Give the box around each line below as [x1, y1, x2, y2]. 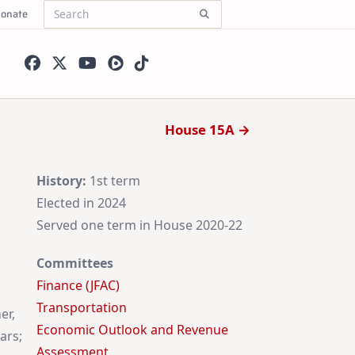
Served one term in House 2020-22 [36, 216, 242, 235]
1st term [86, 172, 140, 190]
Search [43, 13, 78, 29]
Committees [36, 254, 113, 273]
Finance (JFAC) [36, 277, 120, 295]
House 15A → [165, 120, 250, 139]
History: [36, 172, 86, 190]
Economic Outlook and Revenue [36, 321, 228, 339]
